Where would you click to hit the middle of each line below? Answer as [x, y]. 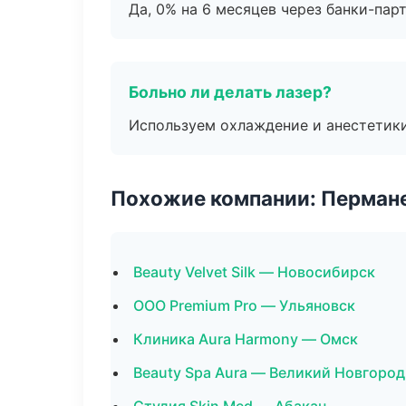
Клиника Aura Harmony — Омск [246, 339]
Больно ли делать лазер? [230, 92]
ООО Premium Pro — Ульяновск [244, 305]
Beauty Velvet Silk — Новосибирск [254, 272]
